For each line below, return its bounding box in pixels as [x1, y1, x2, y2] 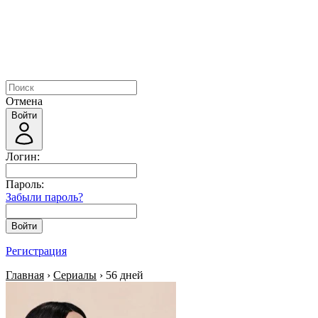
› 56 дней [97, 269, 143, 281]
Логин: [6, 150, 40, 163]
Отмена [6, 95, 43, 107]
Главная [6, 269, 44, 281]
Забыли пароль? [6, 191, 83, 203]
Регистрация [6, 245, 67, 257]
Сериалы [53, 269, 97, 281]
